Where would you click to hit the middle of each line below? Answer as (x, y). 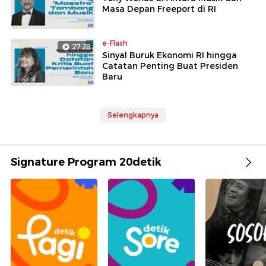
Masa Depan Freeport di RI (159, 9)
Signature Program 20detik (86, 162)
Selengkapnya (133, 115)
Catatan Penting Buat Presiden (170, 66)
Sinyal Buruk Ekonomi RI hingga (170, 55)
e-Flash (115, 43)
